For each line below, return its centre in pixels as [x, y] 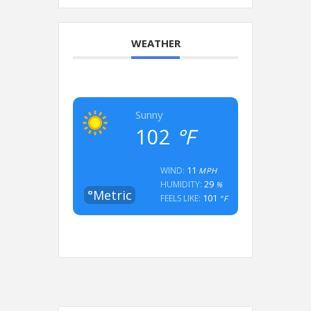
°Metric [110, 195]
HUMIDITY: [181, 184]
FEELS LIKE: [181, 198]
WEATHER [155, 43]
